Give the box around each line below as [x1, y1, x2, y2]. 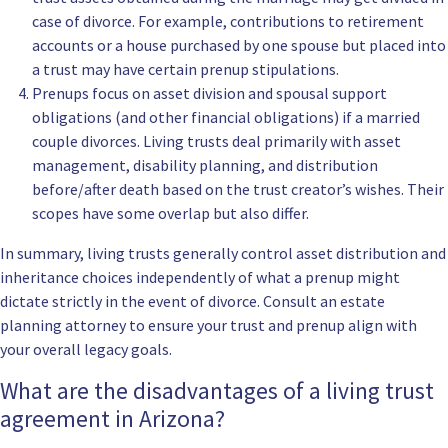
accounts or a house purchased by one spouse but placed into [32, 35, 446, 56]
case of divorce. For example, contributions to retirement [32, 11, 424, 32]
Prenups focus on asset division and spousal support [32, 83, 387, 104]
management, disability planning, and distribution [32, 155, 378, 176]
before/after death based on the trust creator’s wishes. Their [32, 179, 444, 200]
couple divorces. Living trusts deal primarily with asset [32, 131, 401, 152]
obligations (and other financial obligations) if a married [32, 107, 420, 128]
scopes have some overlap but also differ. [32, 203, 309, 224]
